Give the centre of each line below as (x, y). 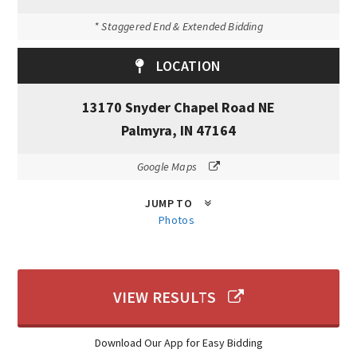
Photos (177, 220)
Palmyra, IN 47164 (178, 131)
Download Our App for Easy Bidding (178, 343)
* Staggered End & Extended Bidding (178, 27)
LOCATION (188, 66)
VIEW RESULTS (164, 297)
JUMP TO (169, 204)
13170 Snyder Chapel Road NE (178, 108)
